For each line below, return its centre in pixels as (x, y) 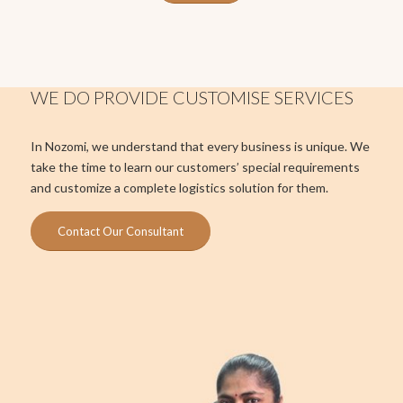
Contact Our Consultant (120, 231)
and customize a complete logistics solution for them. (179, 187)
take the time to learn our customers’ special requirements (195, 166)
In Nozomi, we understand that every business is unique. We (200, 146)
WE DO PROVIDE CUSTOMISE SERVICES (192, 98)
